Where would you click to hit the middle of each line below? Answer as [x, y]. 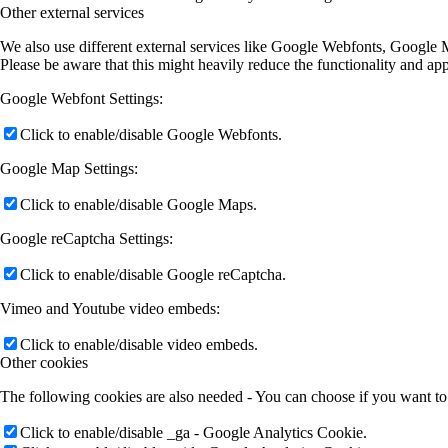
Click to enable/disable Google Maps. [138, 204]
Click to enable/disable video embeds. [139, 344]
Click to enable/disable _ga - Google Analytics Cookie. [193, 432]
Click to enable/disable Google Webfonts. [151, 134]
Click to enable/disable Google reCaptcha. [153, 274]
